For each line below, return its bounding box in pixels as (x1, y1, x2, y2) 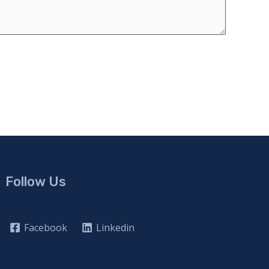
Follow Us (5, 173, 67, 190)
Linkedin (96, 221, 135, 235)
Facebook (23, 221, 67, 235)
